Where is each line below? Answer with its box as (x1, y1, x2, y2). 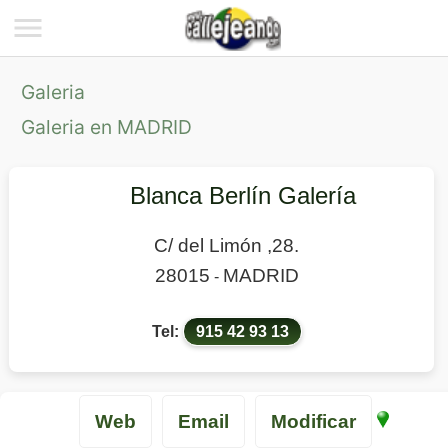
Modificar (271, 411, 356, 432)
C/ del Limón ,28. (154, 235, 299, 256)
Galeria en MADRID (21, 115, 193, 139)
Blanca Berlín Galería (129, 182, 356, 209)
